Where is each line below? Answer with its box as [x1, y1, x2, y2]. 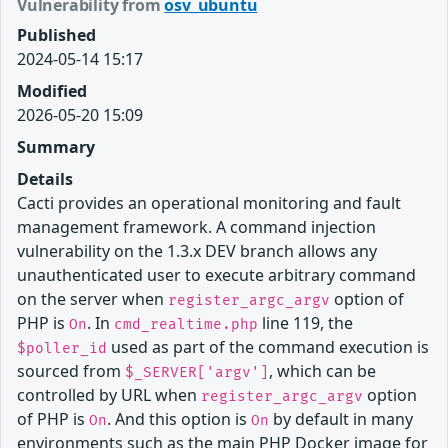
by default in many [269, 407, 413, 430]
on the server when [17, 287, 168, 310]
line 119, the [258, 311, 353, 334]
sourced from [17, 359, 125, 382]
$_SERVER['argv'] [125, 363, 269, 381]
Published [17, 23, 96, 46]
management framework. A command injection [17, 215, 376, 238]
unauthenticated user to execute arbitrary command [17, 263, 416, 286]
